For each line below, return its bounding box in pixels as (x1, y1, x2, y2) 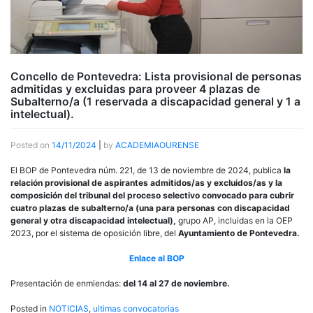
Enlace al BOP (129, 252, 184, 263)
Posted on (10, 139, 52, 150)
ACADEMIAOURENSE (115, 139, 199, 150)
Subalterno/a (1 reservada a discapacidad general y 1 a (10, 94, 300, 108)
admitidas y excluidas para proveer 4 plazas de (10, 82, 260, 96)
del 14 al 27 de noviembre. (123, 277, 230, 289)
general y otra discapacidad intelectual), (10, 214, 178, 226)
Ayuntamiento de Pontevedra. (178, 227, 300, 238)
